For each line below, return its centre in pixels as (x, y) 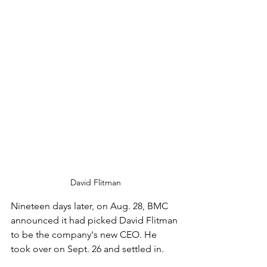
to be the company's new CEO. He (85, 234)
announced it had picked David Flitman (95, 220)
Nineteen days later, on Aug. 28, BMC (91, 206)
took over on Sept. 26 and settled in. (87, 249)
